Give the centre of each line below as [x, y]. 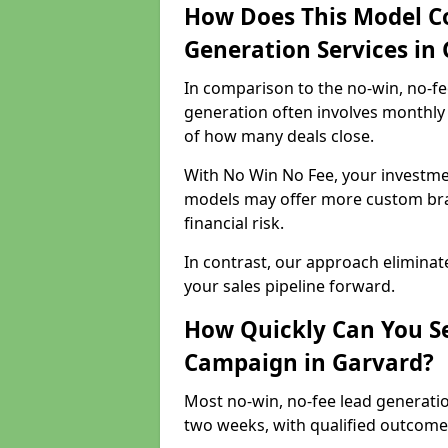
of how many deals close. [279, 136]
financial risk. [236, 223]
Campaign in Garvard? [309, 362]
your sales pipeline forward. [289, 286]
